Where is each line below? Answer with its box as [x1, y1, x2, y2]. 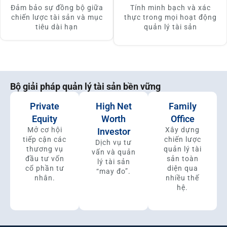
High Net [95, 101, 132, 112]
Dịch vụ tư [95, 138, 132, 147]
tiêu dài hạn [35, 23, 78, 31]
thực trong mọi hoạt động [124, 13, 217, 22]
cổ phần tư [25, 164, 64, 173]
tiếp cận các [23, 135, 66, 144]
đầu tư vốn [25, 155, 64, 163]
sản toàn [166, 155, 199, 163]
